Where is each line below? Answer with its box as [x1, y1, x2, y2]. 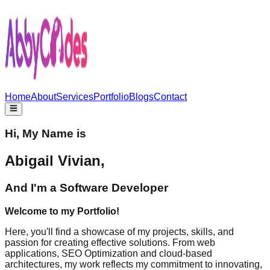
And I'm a [5, 181, 57, 194]
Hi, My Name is [5, 127, 86, 140]
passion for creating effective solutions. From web [5, 237, 215, 248]
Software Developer [60, 181, 168, 194]
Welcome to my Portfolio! [5, 206, 119, 216]
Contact [154, 92, 187, 102]
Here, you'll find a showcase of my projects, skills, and [5, 226, 234, 237]
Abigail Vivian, [5, 152, 105, 169]
